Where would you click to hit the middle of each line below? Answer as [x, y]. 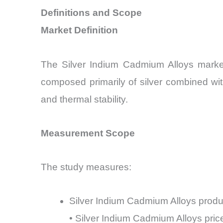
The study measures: [86, 167]
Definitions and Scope [91, 13]
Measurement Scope [88, 133]
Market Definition [79, 30]
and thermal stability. [84, 99]
